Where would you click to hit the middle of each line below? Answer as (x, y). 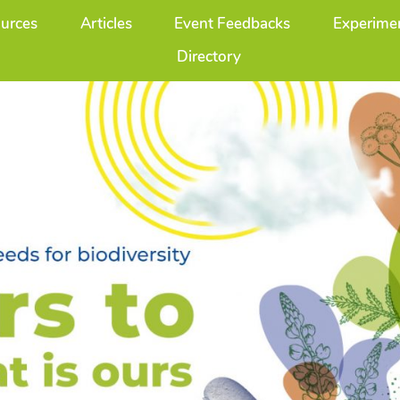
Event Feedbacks (233, 24)
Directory (209, 57)
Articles (106, 24)
